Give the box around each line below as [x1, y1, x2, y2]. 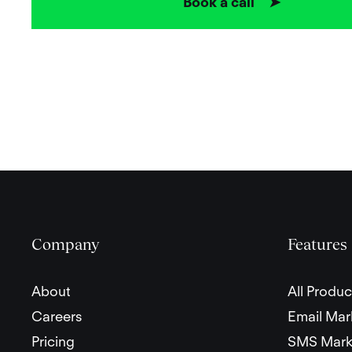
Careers [31, 308, 82, 325]
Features [288, 235, 347, 255]
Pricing [31, 333, 75, 350]
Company [31, 235, 100, 255]
